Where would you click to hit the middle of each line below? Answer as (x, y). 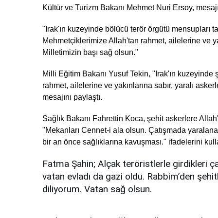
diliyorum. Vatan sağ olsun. (97, 189)
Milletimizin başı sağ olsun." (90, 53)
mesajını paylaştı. (72, 97)
